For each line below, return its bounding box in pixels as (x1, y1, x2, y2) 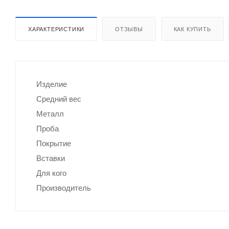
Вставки (36, 153, 65, 163)
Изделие (36, 79, 67, 88)
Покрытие (36, 139, 71, 148)
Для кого (36, 168, 66, 177)
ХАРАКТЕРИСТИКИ (28, 26, 85, 32)
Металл (36, 109, 64, 118)
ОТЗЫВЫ (115, 26, 143, 32)
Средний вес (36, 94, 81, 103)
